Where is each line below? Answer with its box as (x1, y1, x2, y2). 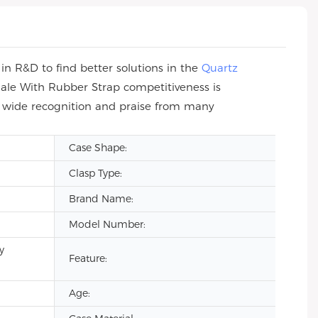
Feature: (69, 252, 107, 265)
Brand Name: (69, 192, 133, 205)
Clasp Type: (69, 167, 122, 180)
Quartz (202, 61, 238, 75)
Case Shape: (69, 141, 127, 154)
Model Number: (69, 218, 146, 231)
